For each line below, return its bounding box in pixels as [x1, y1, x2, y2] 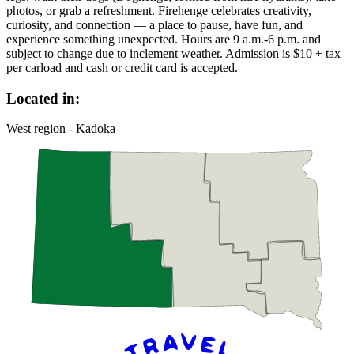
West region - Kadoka [6, 122, 115, 136]
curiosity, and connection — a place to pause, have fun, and [6, 17, 303, 32]
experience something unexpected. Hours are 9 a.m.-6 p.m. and [6, 32, 321, 46]
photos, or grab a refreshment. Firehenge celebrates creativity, [6, 3, 311, 17]
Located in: [6, 89, 80, 107]
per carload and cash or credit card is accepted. [6, 60, 238, 74]
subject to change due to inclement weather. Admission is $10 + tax [6, 46, 341, 60]
